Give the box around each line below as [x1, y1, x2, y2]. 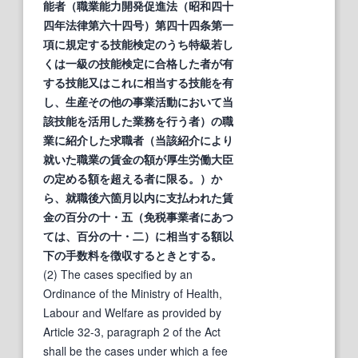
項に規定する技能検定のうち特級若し [43, 35, 233, 52]
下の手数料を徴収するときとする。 [43, 246, 222, 263]
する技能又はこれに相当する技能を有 [43, 74, 233, 90]
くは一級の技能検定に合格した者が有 [43, 54, 233, 71]
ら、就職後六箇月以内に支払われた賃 [43, 189, 233, 205]
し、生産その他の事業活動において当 [43, 93, 233, 109]
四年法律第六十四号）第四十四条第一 [43, 16, 233, 33]
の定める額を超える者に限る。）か [43, 169, 222, 186]
